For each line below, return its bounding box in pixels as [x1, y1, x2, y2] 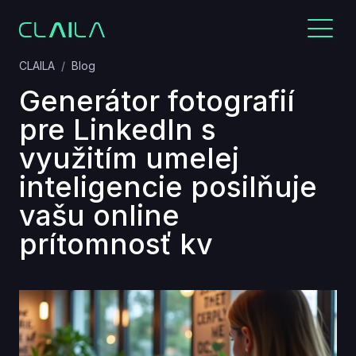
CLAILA [19, 59, 55, 72]
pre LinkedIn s [19, 112, 216, 147]
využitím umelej [19, 141, 239, 176]
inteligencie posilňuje [19, 169, 317, 204]
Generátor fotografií [19, 83, 295, 118]
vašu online [19, 198, 180, 233]
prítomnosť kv [19, 226, 213, 261]
